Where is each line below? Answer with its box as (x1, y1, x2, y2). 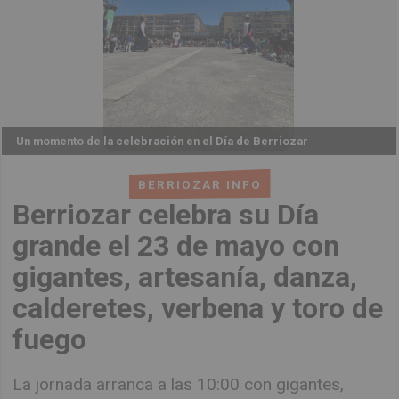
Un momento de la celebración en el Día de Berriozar (16, 134, 309, 149)
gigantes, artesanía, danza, (12, 259, 358, 294)
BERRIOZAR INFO (137, 176, 262, 191)
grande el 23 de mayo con (12, 228, 340, 263)
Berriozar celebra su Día (12, 197, 320, 232)
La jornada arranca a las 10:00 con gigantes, (12, 373, 345, 395)
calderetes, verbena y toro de (12, 290, 384, 325)
